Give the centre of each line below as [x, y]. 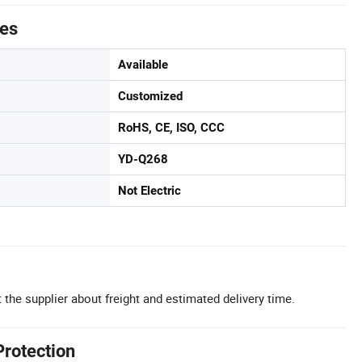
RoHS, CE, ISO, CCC [171, 128]
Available [143, 65]
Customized [150, 96]
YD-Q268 [143, 159]
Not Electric [149, 191]
